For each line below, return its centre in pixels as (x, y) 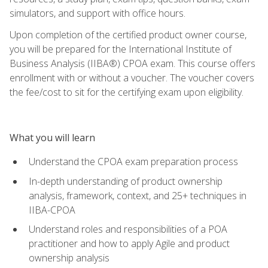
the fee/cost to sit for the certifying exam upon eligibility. (127, 92)
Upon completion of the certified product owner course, (128, 34)
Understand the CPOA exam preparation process (133, 161)
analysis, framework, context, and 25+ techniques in (138, 195)
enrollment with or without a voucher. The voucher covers (132, 77)
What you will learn (52, 137)
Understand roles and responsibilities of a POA (128, 229)
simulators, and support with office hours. (98, 13)
